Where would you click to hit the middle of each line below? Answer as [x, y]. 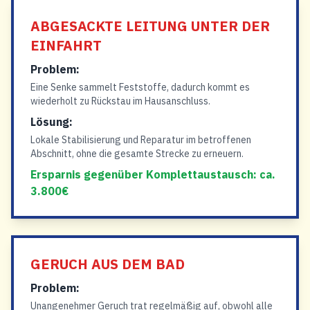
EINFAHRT [66, 45]
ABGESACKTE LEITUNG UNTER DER [150, 26]
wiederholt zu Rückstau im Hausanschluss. [120, 101]
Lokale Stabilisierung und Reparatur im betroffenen [141, 140]
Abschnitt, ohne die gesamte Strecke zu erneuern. [137, 154]
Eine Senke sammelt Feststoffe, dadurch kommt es [140, 87]
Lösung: [52, 122]
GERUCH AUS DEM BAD [108, 264]
